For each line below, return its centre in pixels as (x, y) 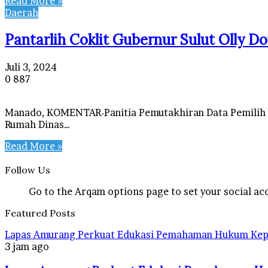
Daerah (22, 12)
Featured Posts (40, 213)
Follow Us (28, 170)
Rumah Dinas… (37, 124)
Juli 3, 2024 (31, 67)
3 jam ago (27, 246)
